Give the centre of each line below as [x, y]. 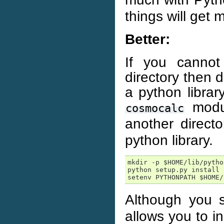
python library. [169, 140]
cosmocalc [155, 108]
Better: [147, 39]
